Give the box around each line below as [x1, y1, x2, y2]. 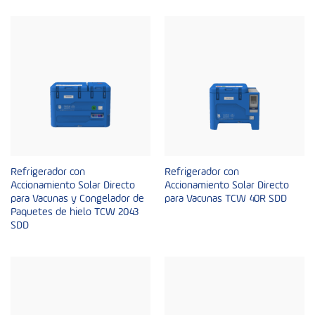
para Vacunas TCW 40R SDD [164, 193, 287, 205]
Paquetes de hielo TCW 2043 [10, 206, 139, 218]
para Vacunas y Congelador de [10, 193, 144, 205]
